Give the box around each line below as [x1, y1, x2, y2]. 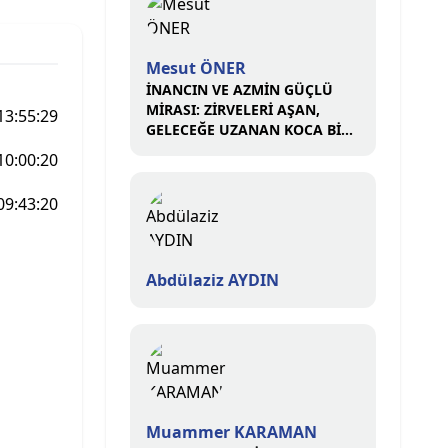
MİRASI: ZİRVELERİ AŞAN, [146, 100, 320, 119]
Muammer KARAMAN [146, 421, 317, 443]
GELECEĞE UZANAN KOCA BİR [146, 120, 350, 139]
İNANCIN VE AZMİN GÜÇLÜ [146, 80, 333, 99]
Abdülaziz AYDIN [146, 269, 279, 291]
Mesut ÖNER [146, 57, 246, 79]
